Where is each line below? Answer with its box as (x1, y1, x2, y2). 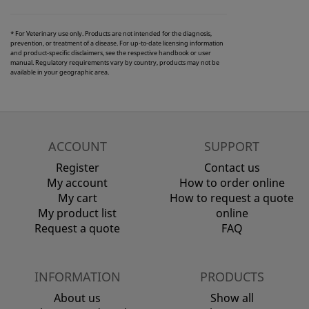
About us (54, 290, 101, 306)
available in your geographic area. (10, 68, 110, 77)
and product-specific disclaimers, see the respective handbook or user (10, 48, 211, 58)
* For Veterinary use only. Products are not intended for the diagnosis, (10, 29, 212, 39)
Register (55, 160, 99, 176)
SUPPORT (204, 138, 259, 155)
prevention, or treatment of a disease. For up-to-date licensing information (10, 39, 223, 48)
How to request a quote (170, 190, 294, 206)
